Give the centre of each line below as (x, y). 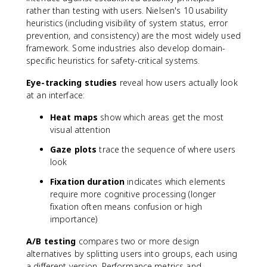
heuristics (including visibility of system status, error (127, 23)
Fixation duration (88, 181)
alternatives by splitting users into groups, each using (132, 254)
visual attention (80, 130)
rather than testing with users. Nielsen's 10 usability (127, 10)
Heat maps (74, 117)
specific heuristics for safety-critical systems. (113, 60)
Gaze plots (74, 149)
